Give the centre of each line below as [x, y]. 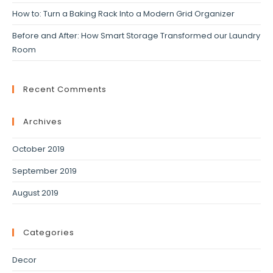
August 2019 [35, 193]
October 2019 [38, 149]
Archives [43, 122]
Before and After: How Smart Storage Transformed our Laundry [136, 36]
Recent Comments [65, 90]
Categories [49, 233]
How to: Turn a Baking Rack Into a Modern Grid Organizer [123, 14]
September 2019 [44, 171]
